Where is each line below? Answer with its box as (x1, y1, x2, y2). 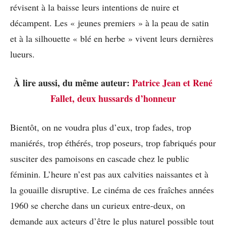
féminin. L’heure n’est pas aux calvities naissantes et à (10, 168, 208, 181)
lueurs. (10, 48, 35, 61)
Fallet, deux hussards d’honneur (50, 92, 176, 105)
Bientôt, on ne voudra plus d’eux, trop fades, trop (10, 121, 191, 134)
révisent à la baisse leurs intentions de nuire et (10, 1, 179, 14)
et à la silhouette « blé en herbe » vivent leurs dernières (10, 32, 213, 45)
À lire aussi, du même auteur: (14, 76, 132, 90)
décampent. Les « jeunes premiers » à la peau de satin (10, 17, 209, 29)
